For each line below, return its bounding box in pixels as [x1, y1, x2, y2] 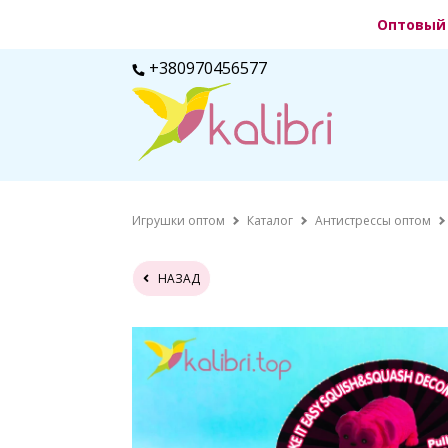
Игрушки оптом [132, 211, 225, 229]
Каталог [247, 211, 293, 229]
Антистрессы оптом [315, 211, 431, 229]
